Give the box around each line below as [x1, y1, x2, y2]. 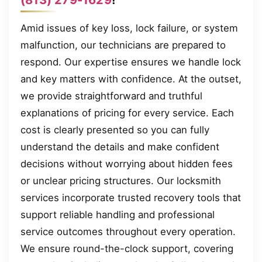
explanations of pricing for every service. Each [20, 106, 234, 119]
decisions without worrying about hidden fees [20, 157, 233, 170]
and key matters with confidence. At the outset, [20, 73, 242, 85]
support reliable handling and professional [20, 208, 215, 220]
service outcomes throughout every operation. [20, 225, 236, 237]
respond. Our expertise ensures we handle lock [20, 56, 241, 68]
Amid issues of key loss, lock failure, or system [20, 22, 238, 34]
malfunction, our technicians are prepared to [20, 39, 226, 51]
